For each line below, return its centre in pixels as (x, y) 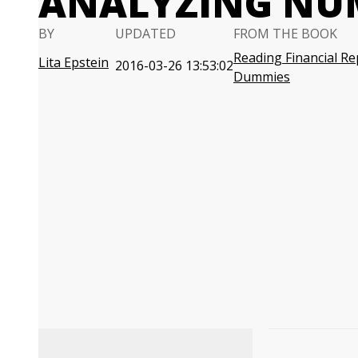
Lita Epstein (74, 62)
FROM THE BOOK (285, 34)
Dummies (262, 77)
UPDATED (145, 34)
